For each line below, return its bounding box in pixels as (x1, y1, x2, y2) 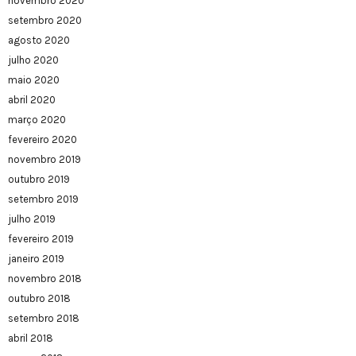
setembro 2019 (8, 193, 79, 206)
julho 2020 (8, 54, 59, 67)
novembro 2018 (8, 273, 82, 285)
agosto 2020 (8, 34, 70, 47)
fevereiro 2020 (8, 133, 77, 146)
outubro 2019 (8, 173, 70, 186)
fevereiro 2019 (8, 233, 74, 246)
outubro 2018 (8, 292, 71, 305)
